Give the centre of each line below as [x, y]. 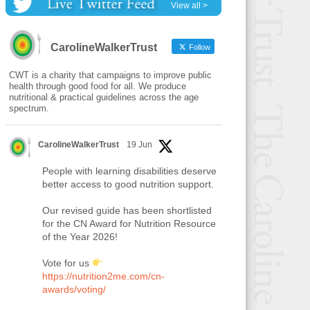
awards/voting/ [74, 289]
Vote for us [67, 263]
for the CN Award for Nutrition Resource [129, 224]
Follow [198, 47]
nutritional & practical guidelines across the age [103, 97]
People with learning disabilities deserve [129, 171]
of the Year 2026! [80, 237]
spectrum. [29, 108]
